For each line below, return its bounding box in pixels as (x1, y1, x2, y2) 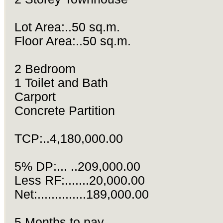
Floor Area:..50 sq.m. (14, 34, 131, 48)
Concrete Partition (14, 104, 115, 118)
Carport (14, 90, 56, 104)
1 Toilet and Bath (14, 76, 108, 90)
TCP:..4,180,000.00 (14, 132, 123, 146)
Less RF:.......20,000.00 (14, 174, 145, 188)
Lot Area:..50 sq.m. (14, 20, 120, 34)
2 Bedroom (14, 62, 76, 76)
